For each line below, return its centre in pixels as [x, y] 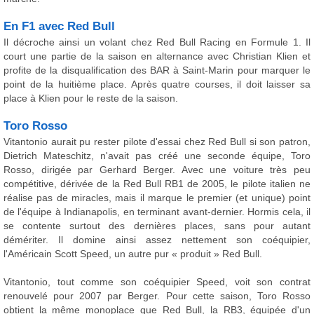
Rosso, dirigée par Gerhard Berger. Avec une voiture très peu [157, 170]
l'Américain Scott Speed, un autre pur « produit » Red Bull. [133, 254]
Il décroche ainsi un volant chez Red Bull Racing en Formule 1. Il [157, 42]
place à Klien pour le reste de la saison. [91, 98]
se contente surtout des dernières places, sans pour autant [157, 226]
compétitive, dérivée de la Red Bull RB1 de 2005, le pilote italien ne [157, 184]
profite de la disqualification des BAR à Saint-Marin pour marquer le [157, 70]
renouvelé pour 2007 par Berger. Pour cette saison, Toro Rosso [157, 296]
